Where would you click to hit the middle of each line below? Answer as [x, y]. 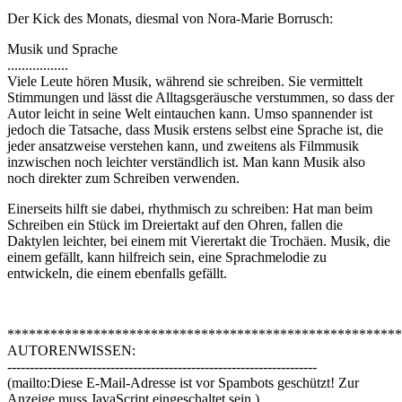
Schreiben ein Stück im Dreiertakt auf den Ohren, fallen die [175, 225]
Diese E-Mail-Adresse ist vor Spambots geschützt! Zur [205, 383]
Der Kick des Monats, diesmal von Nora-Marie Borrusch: [170, 19]
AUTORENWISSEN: [71, 351]
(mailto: [29, 383]
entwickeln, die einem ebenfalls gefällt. [117, 274]
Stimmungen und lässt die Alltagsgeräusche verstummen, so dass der [201, 98]
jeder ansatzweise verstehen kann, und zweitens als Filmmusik [183, 146]
